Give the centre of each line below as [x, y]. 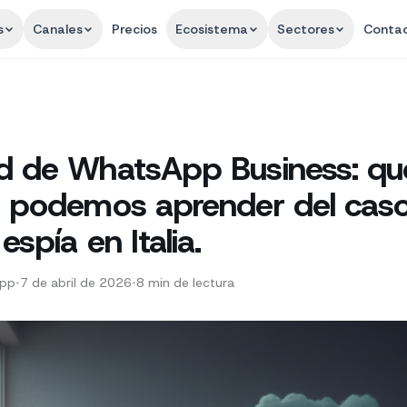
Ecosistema [211, 29]
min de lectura [191, 283]
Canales [57, 29]
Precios [134, 29]
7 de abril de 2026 [76, 283]
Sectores [305, 29]
